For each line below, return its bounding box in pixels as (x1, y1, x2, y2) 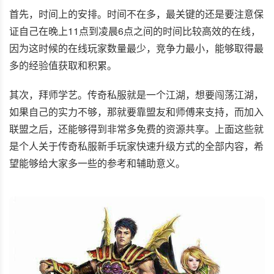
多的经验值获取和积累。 (9, 58, 117, 72)
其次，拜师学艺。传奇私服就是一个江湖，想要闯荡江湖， (9, 87, 264, 102)
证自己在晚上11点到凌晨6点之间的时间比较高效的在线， (9, 24, 261, 38)
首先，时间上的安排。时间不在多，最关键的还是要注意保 (9, 7, 264, 21)
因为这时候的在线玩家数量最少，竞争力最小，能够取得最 (9, 41, 264, 55)
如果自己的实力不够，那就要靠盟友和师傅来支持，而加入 (9, 105, 264, 119)
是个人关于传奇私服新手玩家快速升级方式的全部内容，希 (9, 139, 264, 153)
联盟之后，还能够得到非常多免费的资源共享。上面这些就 (9, 122, 264, 136)
